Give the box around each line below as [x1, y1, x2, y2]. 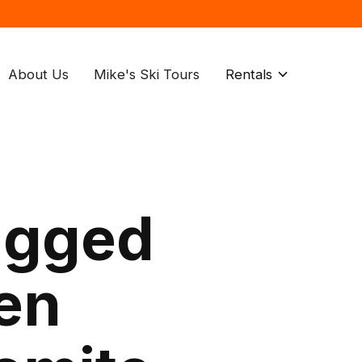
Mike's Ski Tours [94, 65, 200, 82]
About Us [8, 65, 69, 82]
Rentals [225, 65, 272, 82]
